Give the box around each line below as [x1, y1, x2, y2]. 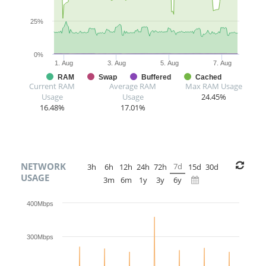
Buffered [141, 73, 171, 82]
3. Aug [107, 59, 126, 67]
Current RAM [29, 81, 75, 92]
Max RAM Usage [185, 81, 242, 92]
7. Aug [213, 59, 232, 67]
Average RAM [109, 81, 157, 92]
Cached [195, 73, 221, 82]
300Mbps [27, 233, 53, 241]
